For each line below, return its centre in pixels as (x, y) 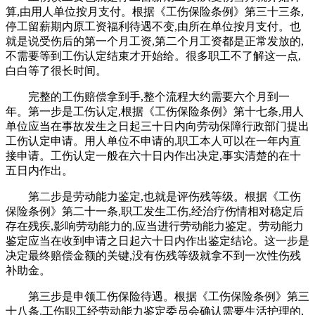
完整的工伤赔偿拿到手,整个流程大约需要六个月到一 (148, 97)
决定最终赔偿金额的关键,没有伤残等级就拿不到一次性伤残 (153, 256)
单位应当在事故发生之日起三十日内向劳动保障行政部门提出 (157, 127)
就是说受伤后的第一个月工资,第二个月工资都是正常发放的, (155, 41)
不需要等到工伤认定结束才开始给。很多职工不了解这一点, (153, 56)
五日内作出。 (39, 171)
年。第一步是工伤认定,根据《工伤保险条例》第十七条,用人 (155, 112)
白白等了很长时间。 (56, 71)
